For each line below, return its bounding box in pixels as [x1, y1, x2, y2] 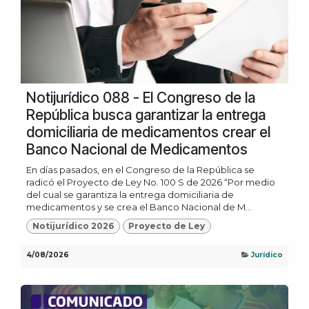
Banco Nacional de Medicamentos [26, 141, 248, 159]
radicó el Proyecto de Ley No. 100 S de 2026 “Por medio [26, 177, 275, 188]
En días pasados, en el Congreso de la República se [26, 164, 255, 176]
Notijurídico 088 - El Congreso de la [26, 89, 255, 107]
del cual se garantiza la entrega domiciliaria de [26, 189, 234, 201]
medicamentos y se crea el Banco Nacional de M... [26, 201, 252, 213]
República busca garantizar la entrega [26, 106, 266, 124]
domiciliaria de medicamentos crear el [26, 123, 270, 141]
